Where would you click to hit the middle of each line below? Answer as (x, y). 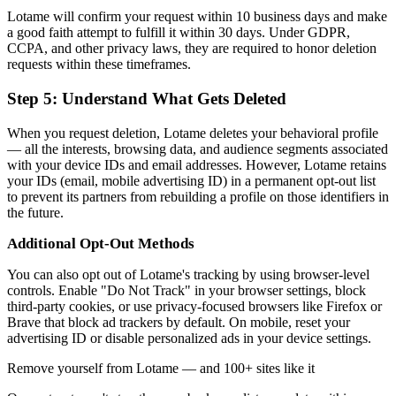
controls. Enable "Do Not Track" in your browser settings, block (187, 290)
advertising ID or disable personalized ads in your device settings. (189, 338)
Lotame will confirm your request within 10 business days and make (197, 17)
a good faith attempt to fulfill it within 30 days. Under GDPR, (179, 33)
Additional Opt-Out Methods (101, 243)
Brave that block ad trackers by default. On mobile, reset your (179, 322)
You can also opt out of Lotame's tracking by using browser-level (188, 274)
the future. (35, 212)
